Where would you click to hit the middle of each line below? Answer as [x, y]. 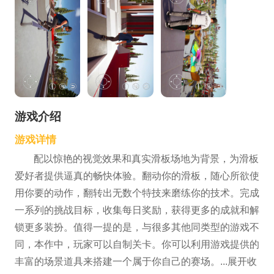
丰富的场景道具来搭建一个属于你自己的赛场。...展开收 [135, 262]
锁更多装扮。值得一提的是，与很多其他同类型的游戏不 [137, 228]
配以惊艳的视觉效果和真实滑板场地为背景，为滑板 [146, 159]
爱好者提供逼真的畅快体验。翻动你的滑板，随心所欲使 [137, 176]
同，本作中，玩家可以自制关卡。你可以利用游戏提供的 [137, 245]
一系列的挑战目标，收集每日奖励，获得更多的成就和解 [137, 210]
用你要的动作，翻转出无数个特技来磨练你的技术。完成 [137, 193]
